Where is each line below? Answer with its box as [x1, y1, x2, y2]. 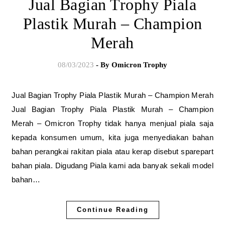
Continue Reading [76, 205, 149, 213]
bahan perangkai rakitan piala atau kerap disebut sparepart [12, 147, 213, 156]
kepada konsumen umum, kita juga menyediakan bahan [12, 133, 213, 142]
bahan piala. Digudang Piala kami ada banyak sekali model [12, 161, 213, 170]
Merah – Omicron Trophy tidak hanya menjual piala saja [12, 119, 213, 128]
